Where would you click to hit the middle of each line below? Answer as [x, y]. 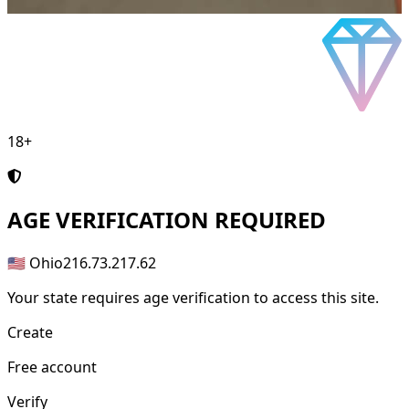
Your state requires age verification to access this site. [193, 298]
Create [30, 333]
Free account [52, 367]
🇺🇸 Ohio [35, 263]
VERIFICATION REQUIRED [188, 220]
